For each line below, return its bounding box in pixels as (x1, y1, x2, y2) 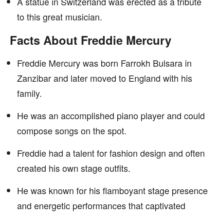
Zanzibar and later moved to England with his (17, 72, 192, 84)
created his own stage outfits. (17, 162, 130, 174)
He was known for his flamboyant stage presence (17, 184, 208, 197)
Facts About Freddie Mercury (10, 32, 171, 48)
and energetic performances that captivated (17, 199, 185, 212)
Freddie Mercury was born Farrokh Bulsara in (17, 56, 192, 69)
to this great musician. (17, 10, 102, 23)
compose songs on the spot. (17, 124, 127, 137)
